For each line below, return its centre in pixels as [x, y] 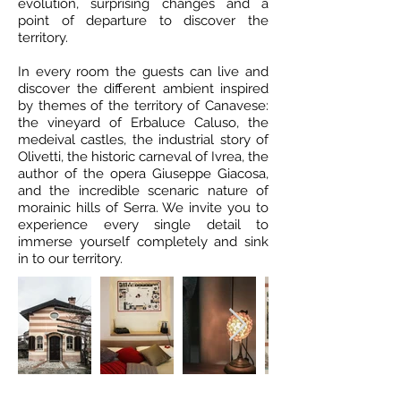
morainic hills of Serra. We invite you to [143, 208]
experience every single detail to [143, 225]
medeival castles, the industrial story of [143, 140]
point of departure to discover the [143, 21]
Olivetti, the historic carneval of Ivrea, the [143, 157]
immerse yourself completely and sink [143, 242]
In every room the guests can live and [143, 72]
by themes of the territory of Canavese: [143, 106]
